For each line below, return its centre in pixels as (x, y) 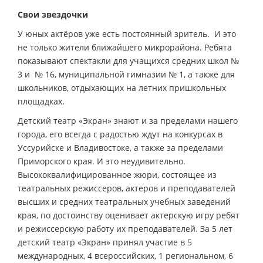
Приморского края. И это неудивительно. (102, 161)
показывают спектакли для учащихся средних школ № (128, 60)
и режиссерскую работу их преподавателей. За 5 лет (125, 228)
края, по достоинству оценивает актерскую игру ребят (129, 215)
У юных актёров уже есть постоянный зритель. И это (127, 33)
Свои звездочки (53, 14)
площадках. (41, 101)
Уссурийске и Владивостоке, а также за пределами (120, 147)
